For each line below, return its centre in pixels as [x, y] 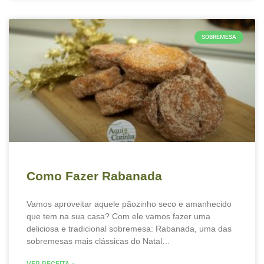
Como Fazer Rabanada [94, 176]
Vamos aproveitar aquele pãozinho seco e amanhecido [129, 204]
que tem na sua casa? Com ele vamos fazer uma [118, 216]
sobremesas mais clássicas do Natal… [98, 241]
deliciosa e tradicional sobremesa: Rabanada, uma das [129, 229]
